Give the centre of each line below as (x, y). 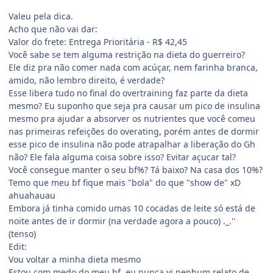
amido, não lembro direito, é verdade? (87, 80)
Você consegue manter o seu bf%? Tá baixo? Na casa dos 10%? (136, 169)
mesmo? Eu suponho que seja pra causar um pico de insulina (134, 105)
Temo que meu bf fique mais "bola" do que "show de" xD (125, 182)
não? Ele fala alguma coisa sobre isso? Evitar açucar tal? (122, 157)
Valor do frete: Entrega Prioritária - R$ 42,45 (98, 41)
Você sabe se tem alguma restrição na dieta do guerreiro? (127, 54)
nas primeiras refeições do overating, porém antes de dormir (134, 131)
